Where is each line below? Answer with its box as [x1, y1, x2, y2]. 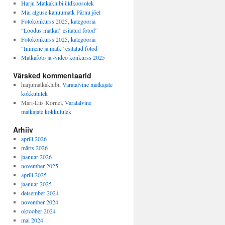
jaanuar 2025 [21, 180, 52, 188]
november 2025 [21, 162, 58, 170]
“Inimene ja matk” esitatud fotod [21, 44, 97, 52]
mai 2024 [21, 216, 43, 224]
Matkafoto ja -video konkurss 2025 [21, 53, 105, 61]
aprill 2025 [21, 171, 47, 179]
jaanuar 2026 [21, 153, 52, 161]
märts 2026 [21, 144, 48, 152]
